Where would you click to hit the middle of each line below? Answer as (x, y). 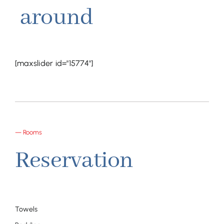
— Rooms (28, 132)
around (56, 17)
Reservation (74, 160)
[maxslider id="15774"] (54, 63)
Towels (26, 209)
